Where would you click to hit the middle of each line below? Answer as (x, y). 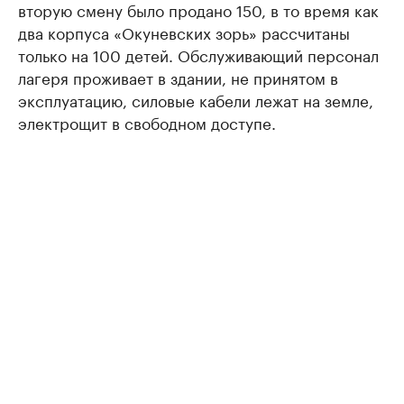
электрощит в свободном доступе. (147, 122)
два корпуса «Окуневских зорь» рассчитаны (184, 32)
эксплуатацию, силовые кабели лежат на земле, (196, 99)
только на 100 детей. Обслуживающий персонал (198, 54)
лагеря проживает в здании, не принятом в (178, 77)
